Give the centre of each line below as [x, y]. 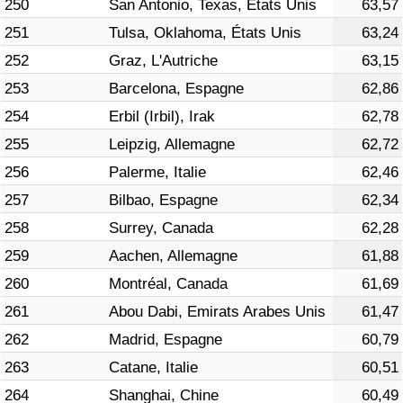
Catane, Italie [153, 368]
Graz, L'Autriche [163, 61]
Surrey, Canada [161, 228]
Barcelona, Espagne [176, 89]
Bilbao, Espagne [163, 201]
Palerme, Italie [157, 173]
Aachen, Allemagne [173, 256]
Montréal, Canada [168, 284]
